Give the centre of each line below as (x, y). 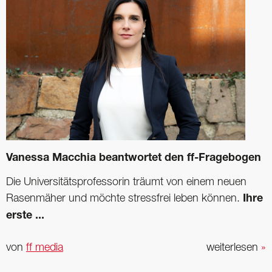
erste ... (25, 216)
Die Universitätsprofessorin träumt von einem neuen (126, 182)
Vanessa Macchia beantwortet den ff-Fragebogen (134, 158)
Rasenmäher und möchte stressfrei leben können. (124, 198)
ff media (45, 247)
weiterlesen (234, 247)
